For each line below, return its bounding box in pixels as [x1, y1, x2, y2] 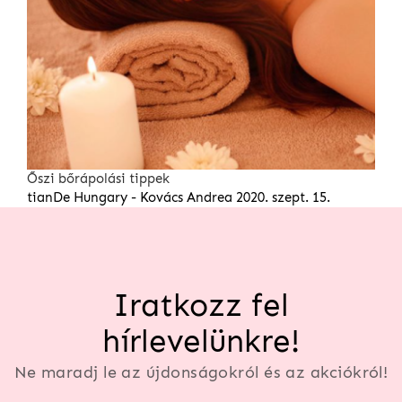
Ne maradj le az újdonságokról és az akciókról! [13, 363, 389, 383]
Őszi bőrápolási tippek [27, 170, 170, 188]
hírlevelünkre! [102, 322, 300, 361]
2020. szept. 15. [236, 189, 330, 206]
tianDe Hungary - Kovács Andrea [27, 189, 232, 206]
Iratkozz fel [113, 286, 289, 325]
